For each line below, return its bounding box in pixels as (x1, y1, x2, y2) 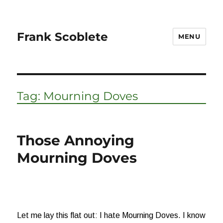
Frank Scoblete (17, 29, 109, 44)
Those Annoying (17, 132, 135, 149)
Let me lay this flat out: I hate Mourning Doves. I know (17, 211, 206, 220)
